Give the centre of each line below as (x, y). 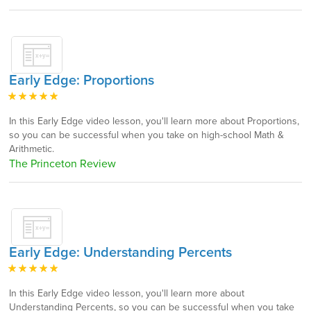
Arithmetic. (32, 149)
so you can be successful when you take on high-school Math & (146, 135)
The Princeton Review (62, 164)
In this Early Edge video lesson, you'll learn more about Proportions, (154, 121)
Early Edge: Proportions (82, 81)
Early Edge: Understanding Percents (120, 253)
